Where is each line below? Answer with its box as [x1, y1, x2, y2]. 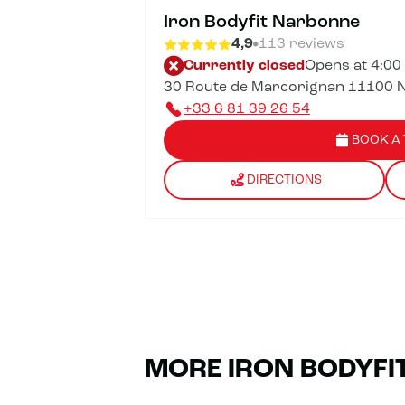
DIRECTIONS [246, 174, 322, 186]
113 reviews [259, 37, 344, 52]
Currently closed [184, 59, 305, 73]
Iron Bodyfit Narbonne [164, 14, 360, 32]
